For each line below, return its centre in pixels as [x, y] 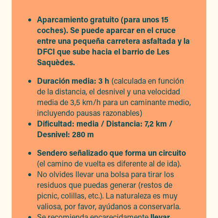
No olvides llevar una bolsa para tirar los [106, 174]
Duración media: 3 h [73, 81]
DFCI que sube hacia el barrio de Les [103, 51]
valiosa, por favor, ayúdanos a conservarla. [109, 206]
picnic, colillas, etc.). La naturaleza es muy [107, 195]
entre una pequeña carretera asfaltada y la [113, 41]
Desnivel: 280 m [65, 134]
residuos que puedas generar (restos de [105, 185]
